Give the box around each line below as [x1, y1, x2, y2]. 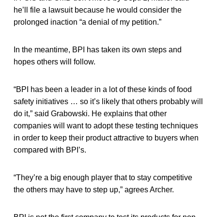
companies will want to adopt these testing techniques [14, 121, 198, 130]
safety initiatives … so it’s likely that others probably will [14, 97, 203, 106]
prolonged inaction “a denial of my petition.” [14, 17, 161, 26]
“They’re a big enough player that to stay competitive [14, 173, 192, 182]
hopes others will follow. [14, 57, 95, 66]
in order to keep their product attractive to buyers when [14, 133, 199, 142]
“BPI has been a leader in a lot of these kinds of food [14, 85, 192, 93]
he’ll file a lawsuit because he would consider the [14, 5, 182, 14]
